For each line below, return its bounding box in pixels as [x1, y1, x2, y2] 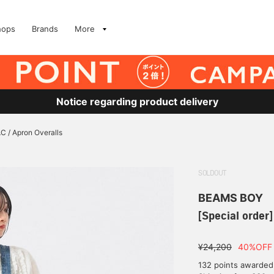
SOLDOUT [198, 170, 226, 177]
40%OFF [238, 242, 272, 252]
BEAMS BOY [198, 191, 263, 204]
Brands [32, 24, 58, 34]
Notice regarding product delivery [56, 95, 218, 108]
